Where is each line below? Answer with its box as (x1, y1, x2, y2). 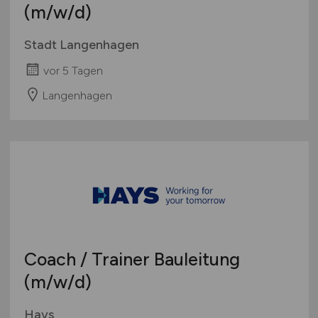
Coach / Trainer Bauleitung (23, 248, 240, 270)
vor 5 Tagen (43, 64, 103, 78)
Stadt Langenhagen (23, 37, 139, 53)
